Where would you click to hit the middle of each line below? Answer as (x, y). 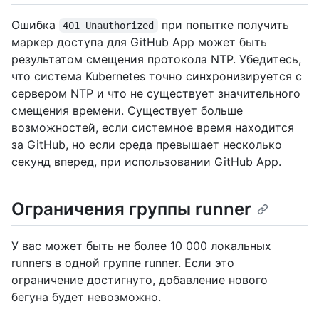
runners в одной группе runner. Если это (123, 262)
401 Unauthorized (109, 25)
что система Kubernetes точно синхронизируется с (157, 76)
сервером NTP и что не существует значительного (156, 93)
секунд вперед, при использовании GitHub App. (146, 161)
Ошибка (35, 25)
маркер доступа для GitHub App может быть (139, 42)
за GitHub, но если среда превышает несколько (147, 144)
